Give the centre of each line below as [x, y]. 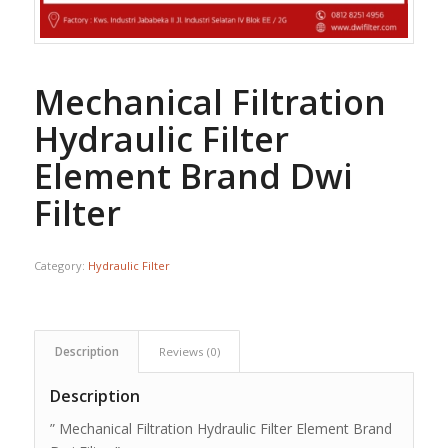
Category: [60, 266]
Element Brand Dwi [193, 176]
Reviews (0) [189, 352]
